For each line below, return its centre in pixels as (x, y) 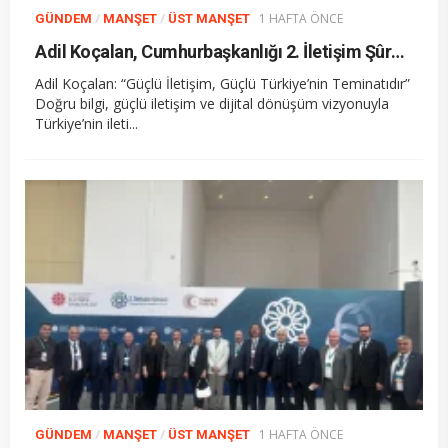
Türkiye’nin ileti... (86, 124)
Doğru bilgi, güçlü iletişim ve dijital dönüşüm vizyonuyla (212, 104)
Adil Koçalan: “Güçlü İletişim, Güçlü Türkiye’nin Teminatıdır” (222, 84)
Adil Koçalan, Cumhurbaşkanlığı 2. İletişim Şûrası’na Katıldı (398, 52)
